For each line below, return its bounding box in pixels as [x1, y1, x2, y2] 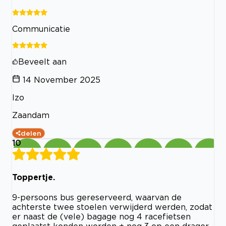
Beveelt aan [18, 57, 67, 67]
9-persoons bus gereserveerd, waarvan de [12, 192, 182, 202]
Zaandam [12, 110, 49, 120]
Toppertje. [12, 172, 55, 182]
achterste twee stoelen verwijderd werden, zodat [12, 202, 212, 211]
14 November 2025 [23, 75, 100, 85]
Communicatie [12, 24, 70, 34]
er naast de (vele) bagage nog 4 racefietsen [12, 211, 191, 221]
